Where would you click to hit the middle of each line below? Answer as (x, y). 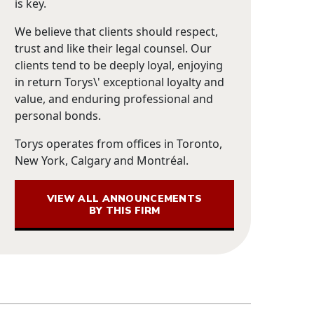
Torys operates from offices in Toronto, (119, 143)
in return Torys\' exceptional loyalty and (120, 82)
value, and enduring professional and (114, 98)
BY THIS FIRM (124, 210)
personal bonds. (58, 115)
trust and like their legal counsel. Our (114, 48)
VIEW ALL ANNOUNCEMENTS (125, 198)
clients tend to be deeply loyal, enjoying (119, 65)
